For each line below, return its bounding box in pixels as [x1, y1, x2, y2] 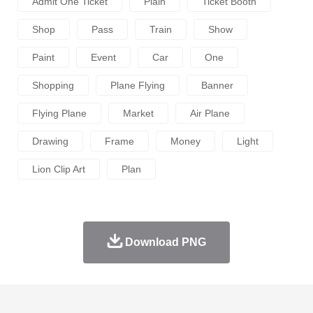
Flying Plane [32, 107, 87, 119]
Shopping [32, 79, 74, 91]
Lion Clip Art [32, 163, 85, 175]
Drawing [32, 135, 68, 147]
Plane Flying [110, 79, 165, 91]
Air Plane [190, 107, 230, 119]
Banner [201, 79, 233, 91]
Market [123, 107, 154, 119]
